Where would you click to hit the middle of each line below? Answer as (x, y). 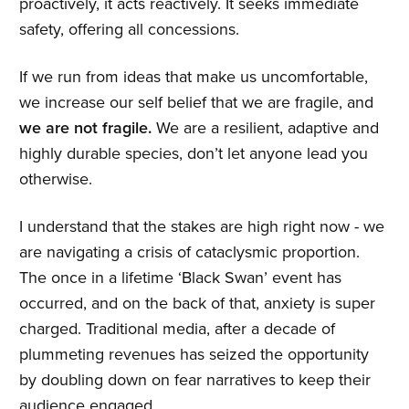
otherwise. (56, 179)
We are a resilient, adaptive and (265, 128)
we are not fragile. (85, 128)
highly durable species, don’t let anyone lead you (194, 153)
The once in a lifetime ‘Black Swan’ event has (180, 278)
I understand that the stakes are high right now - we (202, 226)
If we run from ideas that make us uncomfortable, (194, 77)
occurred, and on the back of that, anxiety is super (197, 303)
